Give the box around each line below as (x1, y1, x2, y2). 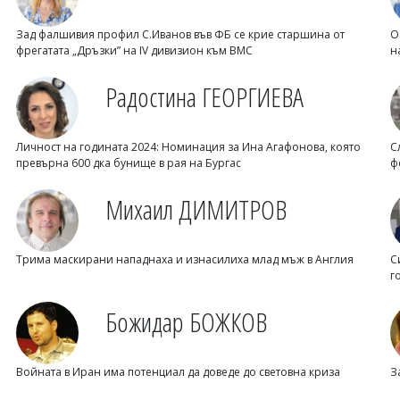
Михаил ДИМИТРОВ (104, 191, 287, 228)
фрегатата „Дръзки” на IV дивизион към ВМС (15, 43, 253, 58)
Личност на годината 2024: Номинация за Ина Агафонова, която (15, 139, 361, 154)
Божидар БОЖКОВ (104, 304, 267, 340)
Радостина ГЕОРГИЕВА (104, 79, 304, 115)
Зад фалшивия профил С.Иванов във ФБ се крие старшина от (15, 27, 345, 42)
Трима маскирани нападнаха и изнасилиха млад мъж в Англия (15, 252, 354, 267)
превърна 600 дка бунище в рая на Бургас (15, 155, 241, 171)
